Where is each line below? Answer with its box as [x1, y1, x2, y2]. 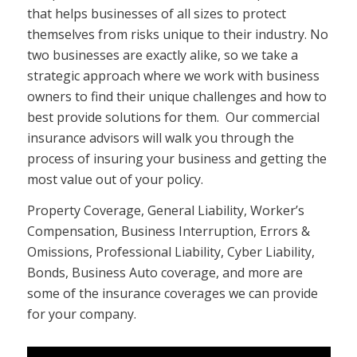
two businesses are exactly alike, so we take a [26, 45, 298, 64]
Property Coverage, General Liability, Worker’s [26, 202, 304, 220]
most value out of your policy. [26, 170, 203, 188]
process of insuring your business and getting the [26, 149, 327, 167]
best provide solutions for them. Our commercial [26, 108, 320, 126]
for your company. [26, 305, 136, 324]
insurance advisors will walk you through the [26, 128, 294, 147]
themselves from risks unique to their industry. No [26, 25, 328, 43]
